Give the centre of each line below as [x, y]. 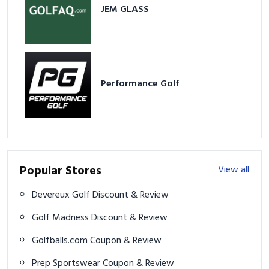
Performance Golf [140, 84]
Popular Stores [61, 171]
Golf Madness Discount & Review [129, 218]
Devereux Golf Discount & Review [131, 195]
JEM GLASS [125, 10]
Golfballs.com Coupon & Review [126, 241]
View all [234, 170]
